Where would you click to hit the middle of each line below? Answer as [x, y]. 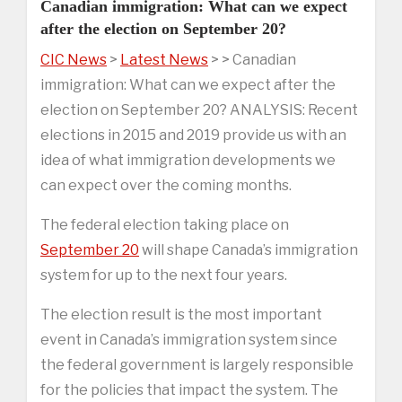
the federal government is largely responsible [197, 364]
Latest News [164, 59]
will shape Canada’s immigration [249, 249]
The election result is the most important [181, 314]
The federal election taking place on [165, 224]
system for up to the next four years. [164, 275]
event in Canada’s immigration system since [189, 339]
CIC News [74, 59]
